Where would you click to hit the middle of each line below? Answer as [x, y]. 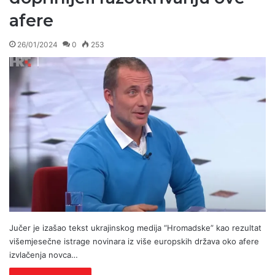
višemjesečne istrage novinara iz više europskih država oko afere [134, 242]
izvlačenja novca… [44, 255]
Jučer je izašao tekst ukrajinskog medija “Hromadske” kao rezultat [135, 228]
